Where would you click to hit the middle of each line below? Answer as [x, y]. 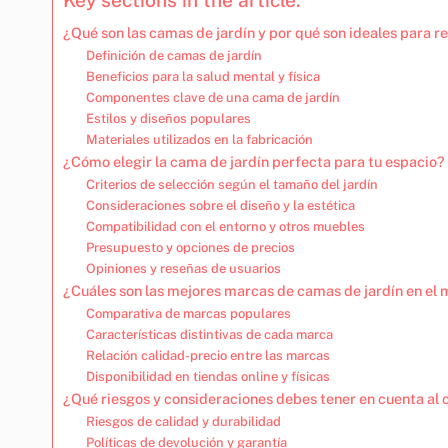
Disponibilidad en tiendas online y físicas [207, 376]
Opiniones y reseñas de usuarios [183, 268]
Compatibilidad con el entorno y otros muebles [225, 226]
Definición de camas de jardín [173, 55]
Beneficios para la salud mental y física [202, 76]
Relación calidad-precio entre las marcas [207, 355]
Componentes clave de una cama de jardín [212, 97]
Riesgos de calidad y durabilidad [183, 421]
